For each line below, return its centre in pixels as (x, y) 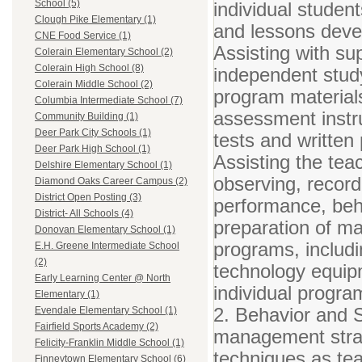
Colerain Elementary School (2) (104, 52)
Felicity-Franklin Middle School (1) (109, 343)
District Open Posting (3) (88, 198)
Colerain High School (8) (89, 68)
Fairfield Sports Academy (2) (97, 327)
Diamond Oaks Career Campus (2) (111, 181)
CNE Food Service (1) (83, 36)
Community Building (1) (86, 117)
